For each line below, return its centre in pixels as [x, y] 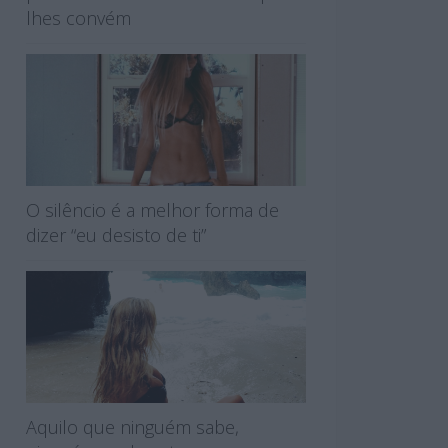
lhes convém [78, 17]
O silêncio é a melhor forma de [152, 209]
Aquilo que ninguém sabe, [132, 426]
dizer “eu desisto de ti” [116, 234]
